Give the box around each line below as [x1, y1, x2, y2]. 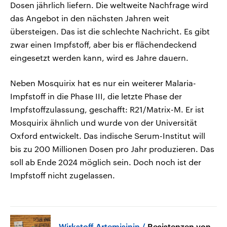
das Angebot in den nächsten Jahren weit [10, 13, 169, 23]
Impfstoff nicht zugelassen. [10, 170, 115, 180]
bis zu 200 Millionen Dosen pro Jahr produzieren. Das [10, 143, 214, 154]
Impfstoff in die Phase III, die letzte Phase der [10, 91, 182, 101]
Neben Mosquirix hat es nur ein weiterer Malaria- [10, 78, 196, 88]
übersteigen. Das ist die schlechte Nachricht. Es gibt [10, 26, 210, 36]
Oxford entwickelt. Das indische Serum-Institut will [10, 130, 205, 140]
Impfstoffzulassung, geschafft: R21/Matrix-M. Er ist [10, 104, 204, 114]
